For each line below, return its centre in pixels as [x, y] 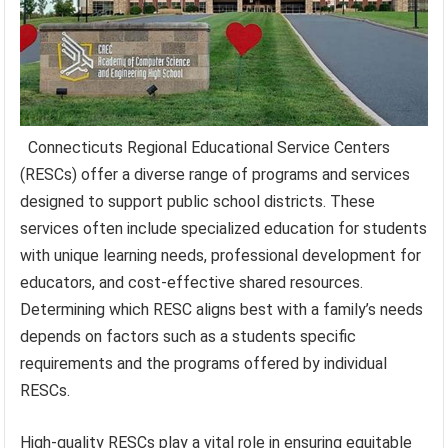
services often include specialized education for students [224, 229]
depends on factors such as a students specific [188, 337]
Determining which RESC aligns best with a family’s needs [222, 310]
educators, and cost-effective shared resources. [192, 283]
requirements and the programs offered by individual [204, 364]
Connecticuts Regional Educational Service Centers [209, 148]
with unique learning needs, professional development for [221, 256]
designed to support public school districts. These [198, 202]
